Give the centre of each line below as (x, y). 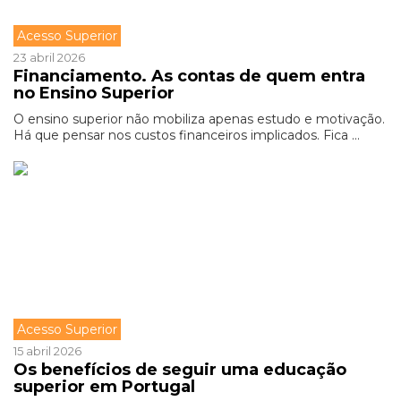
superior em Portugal (104, 387)
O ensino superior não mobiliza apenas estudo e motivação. (199, 119)
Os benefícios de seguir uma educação (180, 370)
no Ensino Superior (94, 93)
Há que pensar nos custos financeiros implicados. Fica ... (187, 135)
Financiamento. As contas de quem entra (189, 76)
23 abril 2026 (49, 57)
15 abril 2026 (47, 351)
